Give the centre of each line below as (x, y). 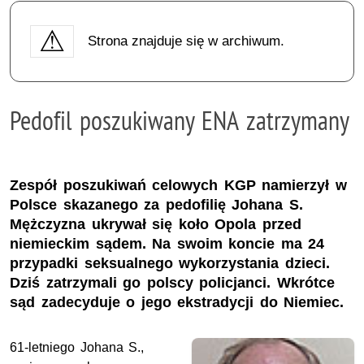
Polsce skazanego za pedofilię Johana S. (156, 205)
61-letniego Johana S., (77, 348)
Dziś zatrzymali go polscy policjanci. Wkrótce (172, 283)
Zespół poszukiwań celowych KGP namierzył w (178, 186)
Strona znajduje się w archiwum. (186, 41)
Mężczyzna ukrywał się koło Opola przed (156, 225)
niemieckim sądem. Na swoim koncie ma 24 (167, 244)
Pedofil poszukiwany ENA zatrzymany (180, 120)
